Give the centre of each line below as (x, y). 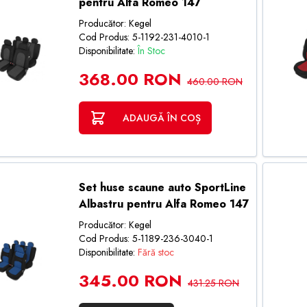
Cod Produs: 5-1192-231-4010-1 (144, 37)
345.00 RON (130, 281)
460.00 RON (214, 82)
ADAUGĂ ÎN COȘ (161, 118)
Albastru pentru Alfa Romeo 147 (164, 204)
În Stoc (151, 51)
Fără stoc (156, 252)
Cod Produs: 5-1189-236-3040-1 (146, 238)
